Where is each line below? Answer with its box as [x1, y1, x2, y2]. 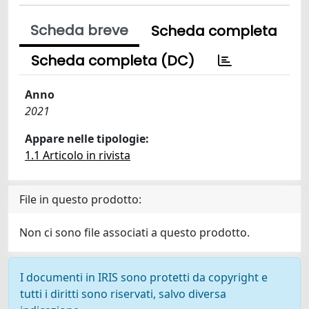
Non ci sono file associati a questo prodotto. [19, 225, 250, 240]
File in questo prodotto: [19, 192, 141, 207]
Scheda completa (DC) [31, 51, 195, 70]
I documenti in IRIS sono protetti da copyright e [20, 270, 268, 285]
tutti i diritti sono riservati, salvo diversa [20, 286, 226, 301]
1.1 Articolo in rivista [25, 148, 130, 163]
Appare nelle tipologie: [25, 131, 149, 146]
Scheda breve [30, 21, 128, 40]
